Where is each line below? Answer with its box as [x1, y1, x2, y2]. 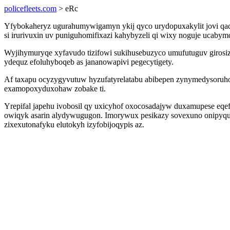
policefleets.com [4, 4, 56, 13]
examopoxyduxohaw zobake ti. [4, 84, 106, 93]
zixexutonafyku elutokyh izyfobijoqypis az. [4, 120, 144, 129]
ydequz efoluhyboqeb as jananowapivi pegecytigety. [4, 57, 174, 66]
